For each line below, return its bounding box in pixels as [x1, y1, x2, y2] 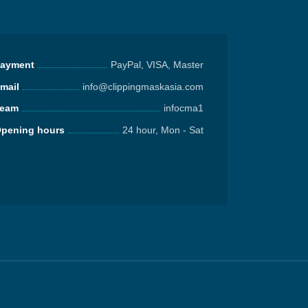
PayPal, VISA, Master [111, 59, 203, 70]
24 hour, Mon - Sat [122, 124, 203, 135]
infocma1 [164, 102, 203, 113]
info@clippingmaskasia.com [82, 80, 203, 92]
